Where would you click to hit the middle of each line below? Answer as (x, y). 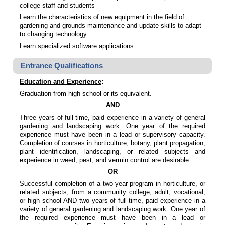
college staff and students (57, 5)
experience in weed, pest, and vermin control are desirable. (105, 160)
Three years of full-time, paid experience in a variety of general (113, 117)
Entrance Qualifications (62, 66)
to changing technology (53, 34)
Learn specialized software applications (77, 46)
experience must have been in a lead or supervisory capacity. (113, 134)
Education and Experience (61, 82)
